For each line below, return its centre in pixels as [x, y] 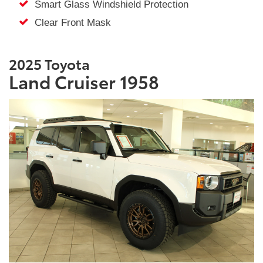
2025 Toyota [51, 63]
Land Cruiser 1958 [84, 81]
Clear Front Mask [70, 23]
